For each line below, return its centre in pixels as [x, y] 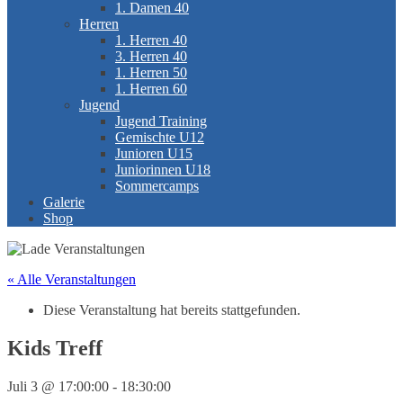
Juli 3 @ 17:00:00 [58, 386]
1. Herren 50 [151, 72]
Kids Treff [55, 348]
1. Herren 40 [151, 40]
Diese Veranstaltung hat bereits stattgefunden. [172, 310]
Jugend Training [161, 121]
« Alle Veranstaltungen [72, 279]
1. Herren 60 [151, 89]
